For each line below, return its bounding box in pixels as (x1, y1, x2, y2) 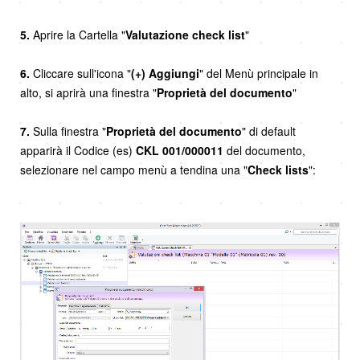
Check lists (247, 162, 309, 178)
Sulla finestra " (30, 123, 106, 140)
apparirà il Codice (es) (20, 142, 136, 159)
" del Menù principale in (199, 65, 318, 82)
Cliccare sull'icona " (30, 65, 131, 82)
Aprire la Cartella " (30, 27, 125, 43)
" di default (242, 123, 296, 140)
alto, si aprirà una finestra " (20, 84, 157, 101)
